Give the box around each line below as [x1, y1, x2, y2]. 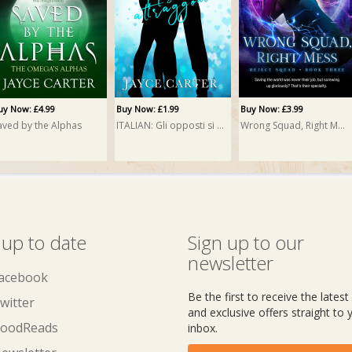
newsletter [188, 250, 273, 276]
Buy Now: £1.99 [116, 103, 179, 115]
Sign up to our [188, 229, 304, 255]
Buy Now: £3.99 [240, 103, 303, 115]
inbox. [188, 321, 218, 335]
